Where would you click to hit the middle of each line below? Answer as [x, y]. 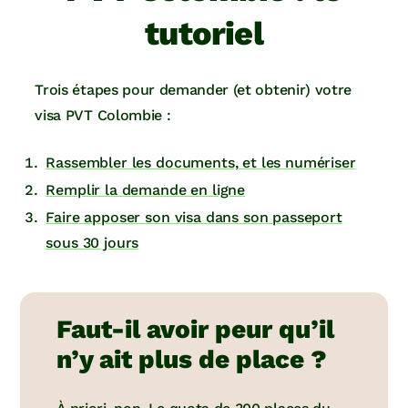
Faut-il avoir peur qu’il [196, 330]
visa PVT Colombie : [103, 116]
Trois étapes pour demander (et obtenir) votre [193, 90]
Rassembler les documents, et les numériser [201, 163]
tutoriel [204, 34]
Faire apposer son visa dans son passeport [194, 218]
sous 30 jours [92, 243]
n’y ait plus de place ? [192, 360]
